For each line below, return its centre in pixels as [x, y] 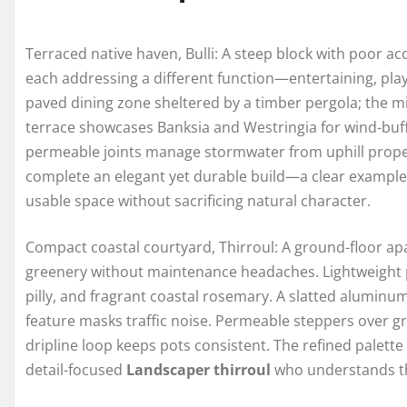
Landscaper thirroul [199, 370]
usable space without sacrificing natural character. [198, 201]
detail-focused [76, 370]
